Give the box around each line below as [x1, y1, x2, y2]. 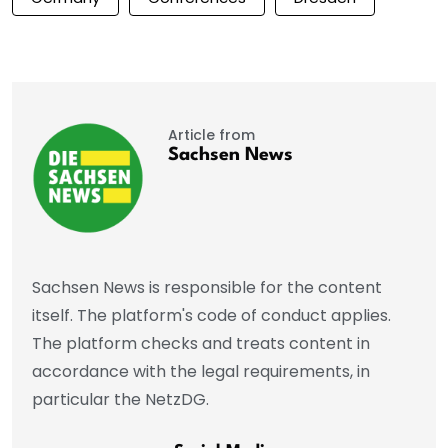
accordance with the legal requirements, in [32, 360, 370, 384]
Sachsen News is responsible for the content [32, 276, 382, 300]
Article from [167, 125, 255, 146]
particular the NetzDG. [32, 388, 209, 412]
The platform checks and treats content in [32, 332, 370, 356]
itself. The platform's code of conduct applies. [32, 304, 391, 328]
